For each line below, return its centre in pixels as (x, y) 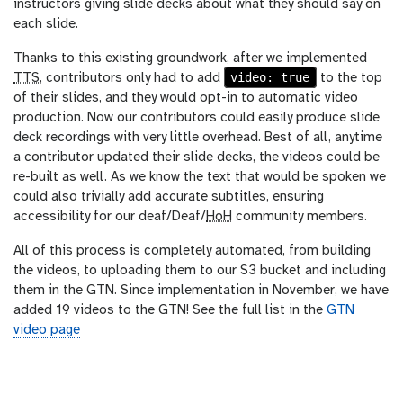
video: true (270, 77)
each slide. (46, 24)
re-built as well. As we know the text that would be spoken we (200, 177)
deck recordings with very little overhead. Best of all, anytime (198, 138)
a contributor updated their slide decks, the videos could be (197, 157)
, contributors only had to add (132, 78)
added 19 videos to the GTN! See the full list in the (170, 310)
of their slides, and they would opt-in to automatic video (186, 98)
